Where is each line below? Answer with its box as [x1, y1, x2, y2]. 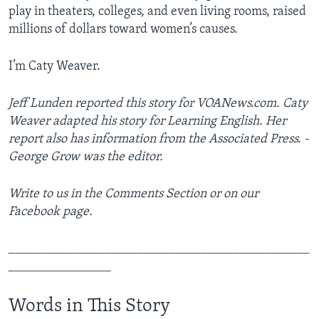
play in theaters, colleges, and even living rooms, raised [9, 5, 306, 19]
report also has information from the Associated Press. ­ [9, 132, 309, 147]
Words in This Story [9, 297, 170, 317]
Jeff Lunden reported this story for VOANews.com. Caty [9, 97, 308, 111]
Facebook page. [9, 205, 93, 219]
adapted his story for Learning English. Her [53, 115, 286, 129]
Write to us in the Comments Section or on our [9, 187, 258, 202]
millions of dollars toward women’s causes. [9, 23, 238, 37]
